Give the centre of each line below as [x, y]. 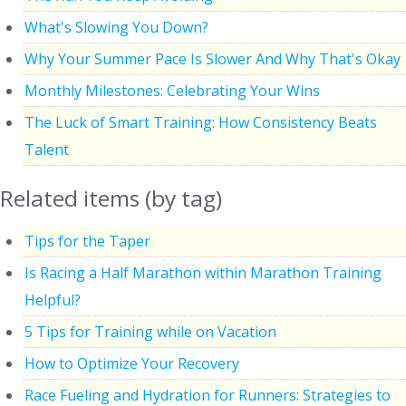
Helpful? [53, 300]
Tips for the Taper [87, 241]
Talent [47, 149]
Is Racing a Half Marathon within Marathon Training [203, 272]
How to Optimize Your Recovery [132, 363]
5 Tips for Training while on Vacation [150, 331]
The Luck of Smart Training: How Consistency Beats [201, 122]
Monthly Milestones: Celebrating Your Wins [172, 90]
